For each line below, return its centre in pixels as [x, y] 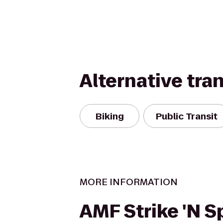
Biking [110, 116]
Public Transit [187, 116]
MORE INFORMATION [129, 182]
